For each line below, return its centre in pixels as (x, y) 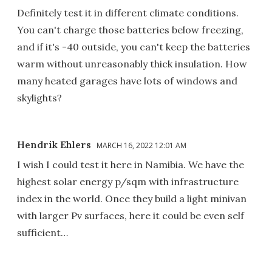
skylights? (39, 98)
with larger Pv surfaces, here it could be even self (131, 216)
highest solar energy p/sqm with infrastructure (128, 182)
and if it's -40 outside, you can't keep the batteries (134, 47)
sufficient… (42, 233)
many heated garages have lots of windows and (127, 81)
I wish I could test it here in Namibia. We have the (131, 165)
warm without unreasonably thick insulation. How (132, 64)
